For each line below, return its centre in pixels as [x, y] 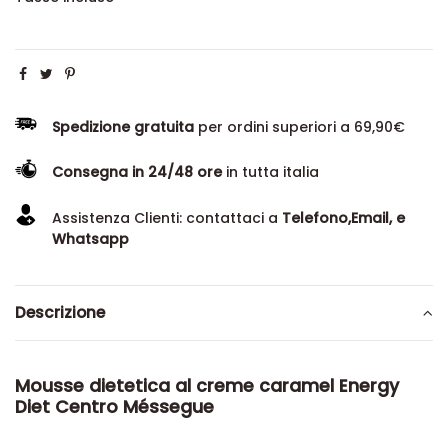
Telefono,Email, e [344, 217]
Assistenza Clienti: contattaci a [167, 217]
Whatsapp [91, 238]
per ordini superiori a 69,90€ [300, 126]
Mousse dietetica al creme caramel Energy [207, 386]
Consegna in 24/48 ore [137, 172]
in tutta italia [271, 172]
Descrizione [60, 313]
